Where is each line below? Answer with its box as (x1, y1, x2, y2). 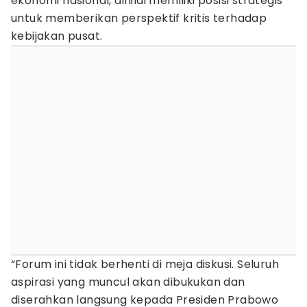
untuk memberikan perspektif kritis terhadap (11, 10, 267, 26)
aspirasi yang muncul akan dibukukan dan (11, 274, 245, 290)
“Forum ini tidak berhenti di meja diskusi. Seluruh (11, 256, 279, 272)
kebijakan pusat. (11, 28, 103, 44)
